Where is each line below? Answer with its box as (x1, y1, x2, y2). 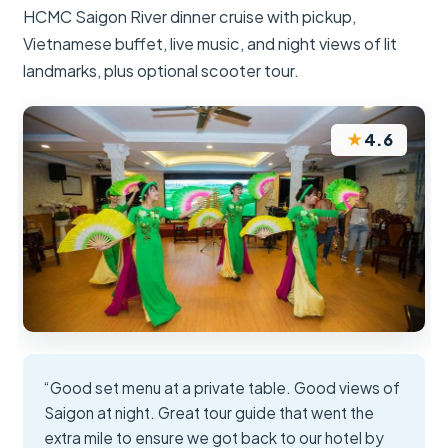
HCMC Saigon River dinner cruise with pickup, (23, 5, 357, 27)
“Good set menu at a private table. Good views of (44, 377, 401, 397)
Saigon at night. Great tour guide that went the (44, 402, 375, 422)
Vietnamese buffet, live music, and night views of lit (23, 32, 398, 54)
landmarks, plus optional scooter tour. (23, 59, 300, 81)
